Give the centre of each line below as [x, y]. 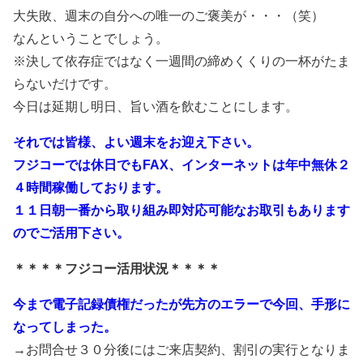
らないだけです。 [65, 84]
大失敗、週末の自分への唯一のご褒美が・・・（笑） [169, 16]
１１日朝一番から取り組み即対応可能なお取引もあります [181, 211]
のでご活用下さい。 [71, 233]
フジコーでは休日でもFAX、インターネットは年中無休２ [181, 165]
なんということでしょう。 [91, 39]
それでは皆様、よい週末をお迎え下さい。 [136, 143]
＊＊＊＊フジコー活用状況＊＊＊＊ [117, 269]
